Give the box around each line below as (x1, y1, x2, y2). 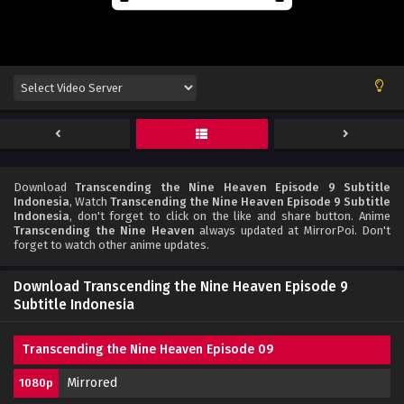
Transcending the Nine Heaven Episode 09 (23, 341, 273, 357)
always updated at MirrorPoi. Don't (194, 223, 390, 237)
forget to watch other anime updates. (14, 237, 209, 252)
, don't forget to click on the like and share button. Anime (69, 208, 390, 223)
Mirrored (67, 374, 117, 390)
